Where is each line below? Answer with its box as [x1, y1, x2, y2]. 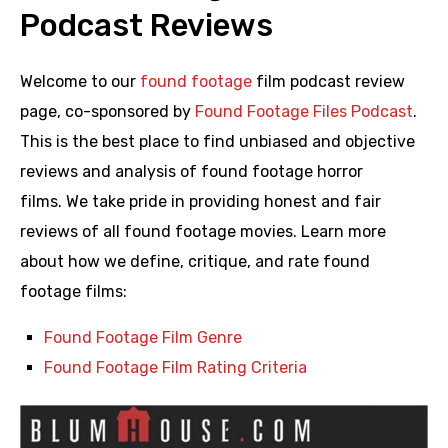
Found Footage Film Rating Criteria [44, 358, 307, 378]
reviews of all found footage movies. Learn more [20, 222, 386, 242]
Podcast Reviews [20, 7, 273, 45]
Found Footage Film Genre [44, 328, 242, 348]
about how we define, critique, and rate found [20, 252, 370, 272]
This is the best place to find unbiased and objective [20, 132, 415, 152]
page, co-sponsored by [20, 102, 195, 122]
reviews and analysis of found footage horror [20, 162, 363, 182]
